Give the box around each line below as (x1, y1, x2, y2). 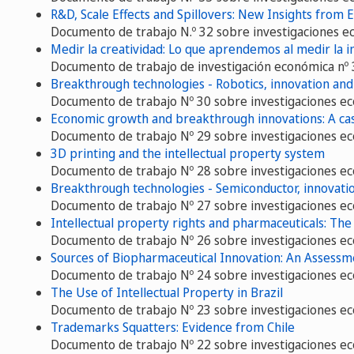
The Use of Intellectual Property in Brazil (51, 283, 283, 301)
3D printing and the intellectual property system (51, 144, 325, 162)
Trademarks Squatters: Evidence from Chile (51, 318, 295, 336)
